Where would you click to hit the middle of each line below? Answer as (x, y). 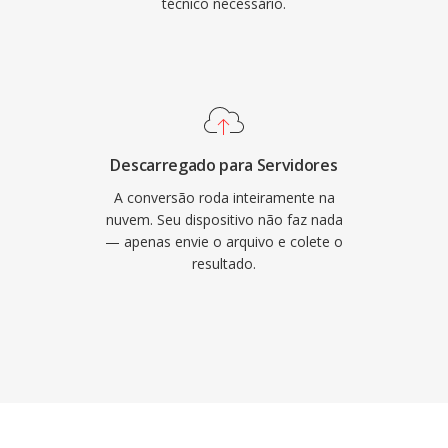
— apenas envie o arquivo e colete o (224, 241)
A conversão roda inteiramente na (224, 197)
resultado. (224, 263)
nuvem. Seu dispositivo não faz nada (224, 219)
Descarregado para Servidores (224, 165)
